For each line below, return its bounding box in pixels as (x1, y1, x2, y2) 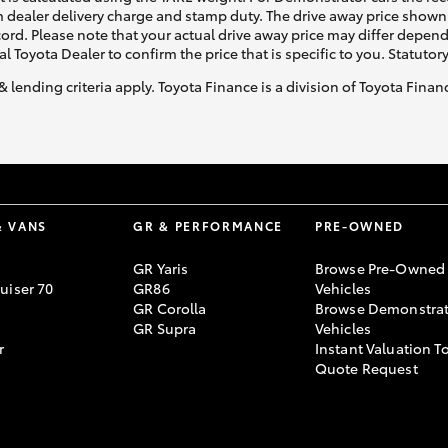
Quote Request (314, 358, 418, 379)
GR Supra (133, 318, 197, 339)
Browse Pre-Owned (314, 258, 446, 279)
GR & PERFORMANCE (133, 217, 284, 235)
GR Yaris (133, 258, 189, 279)
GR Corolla (133, 298, 207, 319)
